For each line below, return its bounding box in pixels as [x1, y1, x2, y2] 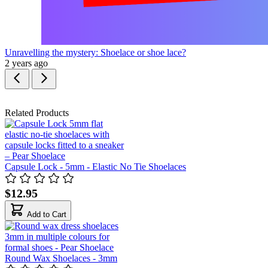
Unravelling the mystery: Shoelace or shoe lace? [5, 47, 186, 57]
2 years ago [5, 57, 48, 68]
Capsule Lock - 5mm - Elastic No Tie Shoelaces [5, 161, 186, 172]
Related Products [5, 107, 69, 118]
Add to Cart [27, 209, 66, 219]
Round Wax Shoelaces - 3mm [5, 252, 117, 263]
